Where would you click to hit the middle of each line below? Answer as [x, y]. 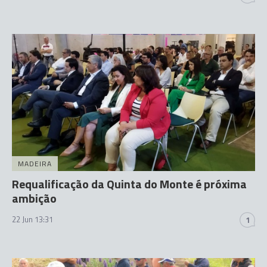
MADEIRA [35, 163]
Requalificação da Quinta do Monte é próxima [129, 184]
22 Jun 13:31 [32, 219]
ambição [34, 198]
